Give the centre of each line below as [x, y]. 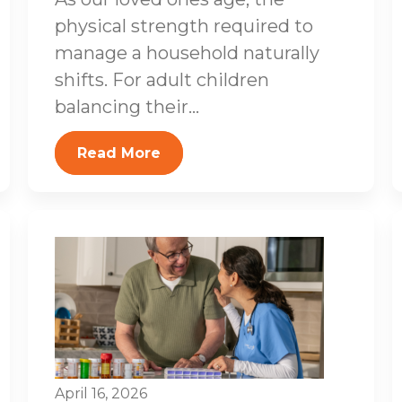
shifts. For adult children [162, 80]
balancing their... [127, 107]
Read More [118, 153]
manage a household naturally [187, 53]
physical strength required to [184, 26]
